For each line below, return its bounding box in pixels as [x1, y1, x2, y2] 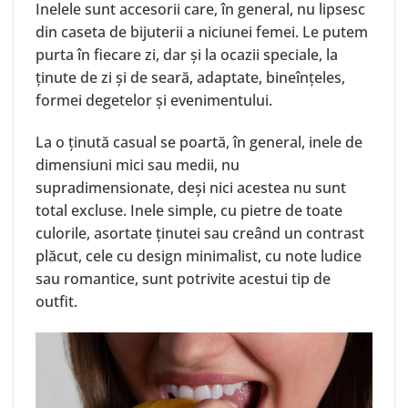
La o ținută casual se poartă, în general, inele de [36, 132, 362, 153]
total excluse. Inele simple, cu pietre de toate [36, 200, 342, 221]
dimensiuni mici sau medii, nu [36, 155, 240, 176]
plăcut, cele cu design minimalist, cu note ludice [36, 246, 362, 267]
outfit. [36, 291, 77, 312]
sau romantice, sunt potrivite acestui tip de [36, 269, 331, 290]
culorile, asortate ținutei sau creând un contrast [36, 223, 364, 244]
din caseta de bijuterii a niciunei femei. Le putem [36, 22, 368, 43]
